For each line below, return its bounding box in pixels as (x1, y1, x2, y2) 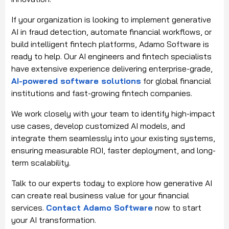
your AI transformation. (11, 214, 96, 225)
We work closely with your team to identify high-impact (11, 108, 215, 119)
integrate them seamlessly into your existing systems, (11, 132, 215, 143)
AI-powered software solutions (11, 75, 141, 86)
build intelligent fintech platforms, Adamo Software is (11, 38, 209, 49)
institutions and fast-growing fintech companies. (11, 87, 192, 98)
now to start (153, 202, 201, 213)
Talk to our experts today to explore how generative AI (11, 177, 212, 188)
